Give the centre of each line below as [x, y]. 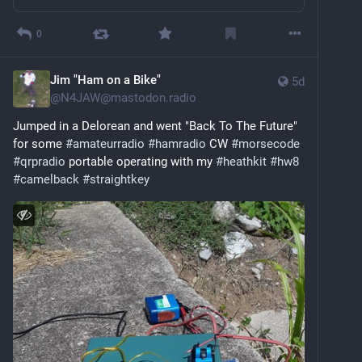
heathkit [245, 161]
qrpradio [43, 161]
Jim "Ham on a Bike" [105, 80]
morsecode [269, 143]
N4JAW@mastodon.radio [128, 97]
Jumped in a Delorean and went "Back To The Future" [155, 126]
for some [39, 143]
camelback [50, 179]
